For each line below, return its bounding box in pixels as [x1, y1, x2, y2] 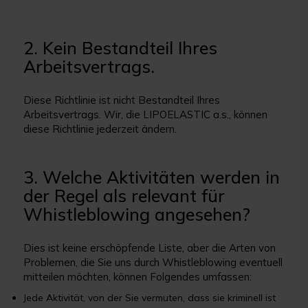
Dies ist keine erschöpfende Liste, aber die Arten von [23, 241, 276, 254]
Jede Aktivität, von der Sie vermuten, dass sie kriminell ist [23, 291, 276, 304]
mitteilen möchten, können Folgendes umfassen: [23, 270, 252, 283]
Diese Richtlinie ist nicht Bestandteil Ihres [23, 93, 221, 107]
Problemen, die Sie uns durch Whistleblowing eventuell [23, 256, 283, 269]
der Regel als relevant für [23, 185, 225, 206]
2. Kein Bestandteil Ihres [23, 37, 218, 58]
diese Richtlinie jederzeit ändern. [23, 122, 177, 135]
